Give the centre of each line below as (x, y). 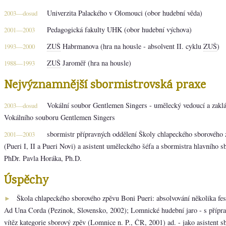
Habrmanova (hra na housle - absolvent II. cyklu (132, 46)
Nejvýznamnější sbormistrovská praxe (105, 85)
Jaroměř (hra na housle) (96, 63)
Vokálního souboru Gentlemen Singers (60, 117)
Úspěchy (26, 181)
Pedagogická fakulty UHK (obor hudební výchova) (119, 29)
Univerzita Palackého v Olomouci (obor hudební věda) (125, 13)
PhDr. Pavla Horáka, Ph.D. (43, 158)
